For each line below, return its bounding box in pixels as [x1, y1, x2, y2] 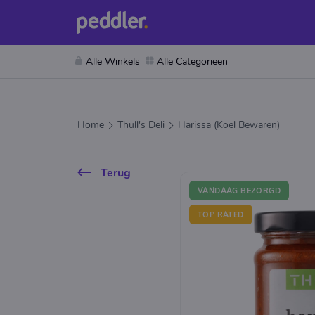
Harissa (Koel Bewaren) [178, 118, 280, 131]
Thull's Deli [117, 118, 165, 131]
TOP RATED [198, 209, 244, 220]
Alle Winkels [86, 55, 140, 68]
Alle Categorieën [157, 55, 228, 68]
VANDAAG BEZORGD [198, 185, 281, 196]
